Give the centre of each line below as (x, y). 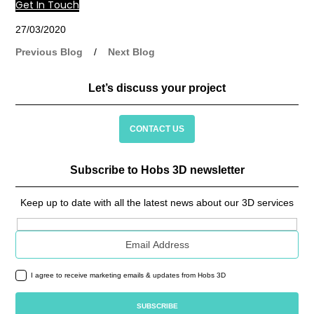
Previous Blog (49, 52)
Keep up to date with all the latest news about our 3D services (157, 203)
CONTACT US (157, 129)
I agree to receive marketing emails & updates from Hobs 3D (129, 275)
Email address (47, 235)
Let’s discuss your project (157, 88)
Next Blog (132, 52)
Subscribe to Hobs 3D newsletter (157, 170)
